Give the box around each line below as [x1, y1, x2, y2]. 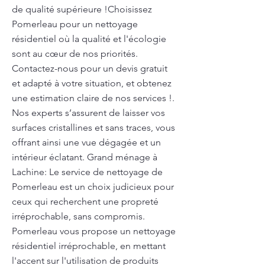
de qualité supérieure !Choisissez [12, 4, 152, 15]
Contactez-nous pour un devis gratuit [12, 63, 167, 74]
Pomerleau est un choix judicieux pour [12, 181, 174, 192]
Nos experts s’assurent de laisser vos [12, 107, 165, 118]
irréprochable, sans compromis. [12, 211, 145, 222]
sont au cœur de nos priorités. [12, 48, 138, 59]
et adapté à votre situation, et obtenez [12, 77, 172, 89]
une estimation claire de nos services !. [12, 92, 174, 104]
